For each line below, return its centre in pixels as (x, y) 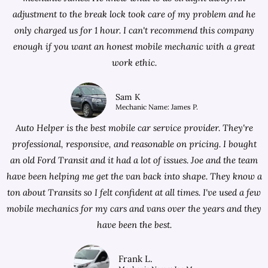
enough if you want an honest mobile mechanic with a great (134, 46)
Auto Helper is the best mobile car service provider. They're (134, 128)
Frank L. (135, 259)
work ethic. (134, 63)
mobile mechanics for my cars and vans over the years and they (134, 208)
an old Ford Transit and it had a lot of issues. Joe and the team (134, 160)
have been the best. (134, 225)
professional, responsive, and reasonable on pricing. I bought (134, 144)
